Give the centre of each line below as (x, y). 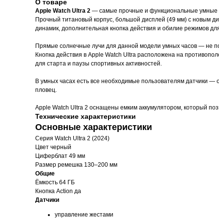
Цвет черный (53, 147)
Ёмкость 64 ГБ (55, 182)
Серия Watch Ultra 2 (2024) (72, 138)
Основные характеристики (94, 127)
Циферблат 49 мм (60, 156)
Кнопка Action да (58, 191)
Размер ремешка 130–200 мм (76, 165)
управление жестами (84, 215)
